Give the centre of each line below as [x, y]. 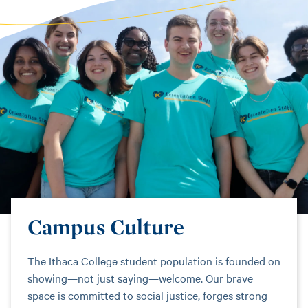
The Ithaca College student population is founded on [154, 261]
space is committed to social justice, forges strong [147, 295]
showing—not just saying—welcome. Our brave [140, 278]
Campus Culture [106, 227]
